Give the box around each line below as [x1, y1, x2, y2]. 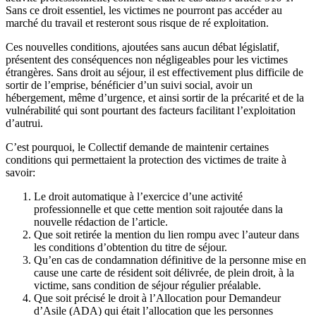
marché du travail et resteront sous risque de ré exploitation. [6, 16, 269, 29]
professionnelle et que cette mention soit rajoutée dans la [34, 202, 283, 215]
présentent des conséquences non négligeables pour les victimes [6, 53, 288, 66]
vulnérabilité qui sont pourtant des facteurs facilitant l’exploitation [6, 104, 296, 116]
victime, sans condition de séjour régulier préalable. [34, 279, 261, 291]
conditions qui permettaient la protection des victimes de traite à [6, 153, 286, 166]
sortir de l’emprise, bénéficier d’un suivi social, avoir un [6, 78, 253, 91]
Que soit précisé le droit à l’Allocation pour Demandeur [34, 291, 281, 304]
